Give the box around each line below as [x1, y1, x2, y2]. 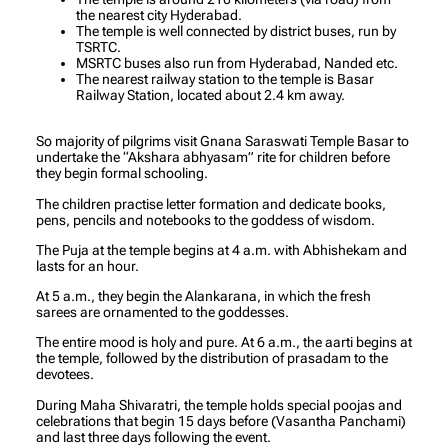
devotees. [36, 366, 94, 383]
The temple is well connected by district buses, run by [76, 23, 396, 40]
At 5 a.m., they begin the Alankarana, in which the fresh [36, 288, 371, 305]
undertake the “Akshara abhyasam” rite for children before [36, 149, 390, 166]
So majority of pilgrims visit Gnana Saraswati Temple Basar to [36, 133, 409, 150]
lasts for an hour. [36, 257, 139, 274]
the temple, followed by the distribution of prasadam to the [36, 350, 388, 367]
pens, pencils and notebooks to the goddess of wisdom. [36, 211, 375, 228]
